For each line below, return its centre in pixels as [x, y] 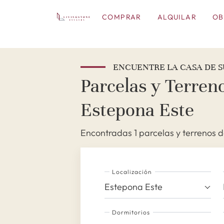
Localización [132, 172]
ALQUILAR [177, 17]
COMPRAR [121, 17]
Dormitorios [131, 212]
